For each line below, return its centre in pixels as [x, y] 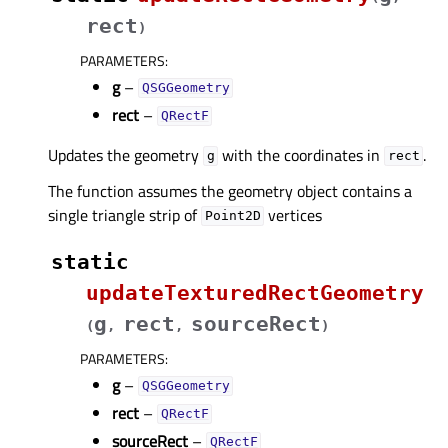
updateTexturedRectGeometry [255, 292]
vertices [293, 214]
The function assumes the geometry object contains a [230, 190]
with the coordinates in [301, 154]
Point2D [232, 216]
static [90, 261]
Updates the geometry [125, 154]
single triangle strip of [124, 214]
